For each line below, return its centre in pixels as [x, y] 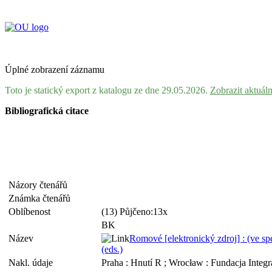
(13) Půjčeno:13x [136, 212]
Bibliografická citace [47, 111]
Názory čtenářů [40, 185]
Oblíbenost [32, 212]
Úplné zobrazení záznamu [55, 70]
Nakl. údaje [33, 263]
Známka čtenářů [42, 198]
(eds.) [112, 249]
